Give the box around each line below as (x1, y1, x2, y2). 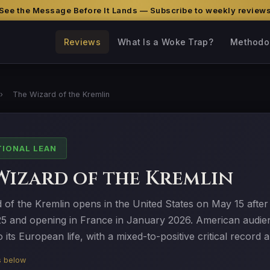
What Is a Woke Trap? (117, 37, 213, 47)
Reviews (63, 37, 101, 47)
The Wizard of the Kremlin (13, 90, 110, 99)
